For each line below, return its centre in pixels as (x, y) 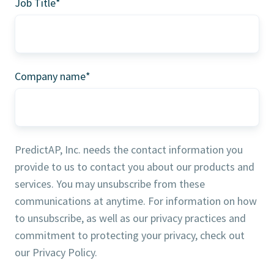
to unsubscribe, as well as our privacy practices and (130, 218)
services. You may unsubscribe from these (110, 183)
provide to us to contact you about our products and (135, 166)
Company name (50, 76)
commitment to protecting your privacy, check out (130, 235)
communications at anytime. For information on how (136, 201)
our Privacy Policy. (56, 252)
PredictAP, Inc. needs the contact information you (129, 149)
